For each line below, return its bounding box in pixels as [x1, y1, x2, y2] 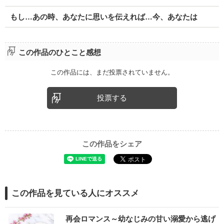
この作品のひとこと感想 [18, 48, 101, 57]
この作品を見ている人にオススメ [11, 188, 139, 198]
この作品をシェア [82, 139, 142, 148]
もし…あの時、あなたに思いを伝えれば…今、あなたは [9, 12, 197, 21]
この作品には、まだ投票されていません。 [50, 68, 174, 76]
